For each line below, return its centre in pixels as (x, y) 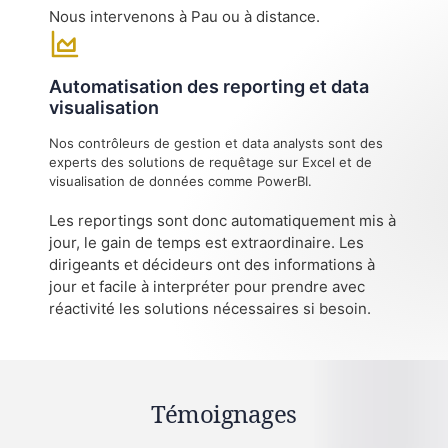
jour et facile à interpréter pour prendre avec (207, 287)
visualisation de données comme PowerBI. (181, 180)
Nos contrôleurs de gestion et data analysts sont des (216, 142)
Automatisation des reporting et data (209, 86)
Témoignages (224, 414)
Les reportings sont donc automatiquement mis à (223, 221)
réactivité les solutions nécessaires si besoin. (210, 309)
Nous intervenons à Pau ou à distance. (185, 16)
